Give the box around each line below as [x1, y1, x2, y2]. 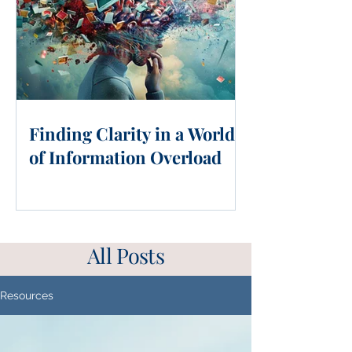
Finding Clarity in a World [29, 122, 235, 145]
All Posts [87, 241, 164, 269]
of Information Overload [29, 145, 222, 169]
